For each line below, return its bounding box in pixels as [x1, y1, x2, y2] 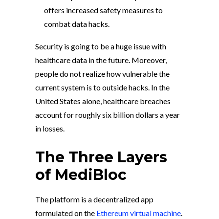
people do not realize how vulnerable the [35, 69, 170, 79]
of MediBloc [35, 166, 127, 184]
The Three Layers [35, 148, 167, 167]
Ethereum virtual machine [96, 208, 181, 218]
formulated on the [35, 208, 96, 218]
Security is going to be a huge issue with [35, 42, 166, 51]
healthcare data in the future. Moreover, [35, 55, 167, 65]
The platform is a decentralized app [35, 195, 153, 204]
